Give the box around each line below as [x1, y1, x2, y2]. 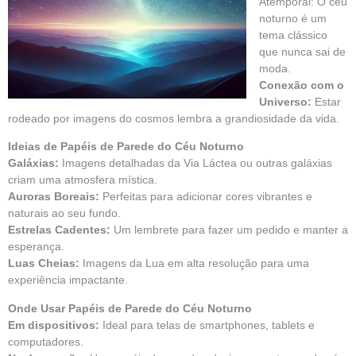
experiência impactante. [8, 273, 128, 287]
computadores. [8, 335, 83, 348]
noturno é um [259, 11, 327, 25]
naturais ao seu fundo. [8, 207, 121, 220]
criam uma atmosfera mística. [8, 173, 157, 187]
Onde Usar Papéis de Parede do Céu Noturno [8, 301, 252, 315]
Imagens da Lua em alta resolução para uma [79, 257, 309, 270]
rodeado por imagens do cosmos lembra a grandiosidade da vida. [8, 111, 339, 125]
